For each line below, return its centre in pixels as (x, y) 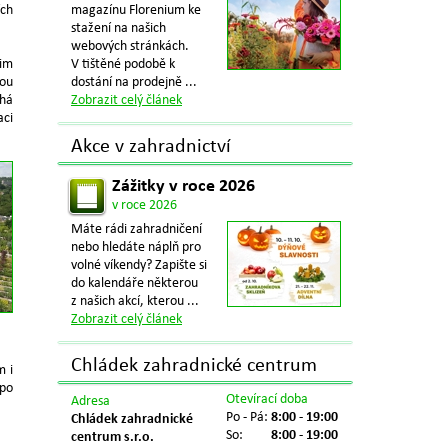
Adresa (90, 401)
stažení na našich (118, 28)
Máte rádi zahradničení (136, 229)
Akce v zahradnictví (151, 147)
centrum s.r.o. (112, 437)
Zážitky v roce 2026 (183, 186)
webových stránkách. (130, 46)
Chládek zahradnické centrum (194, 366)
